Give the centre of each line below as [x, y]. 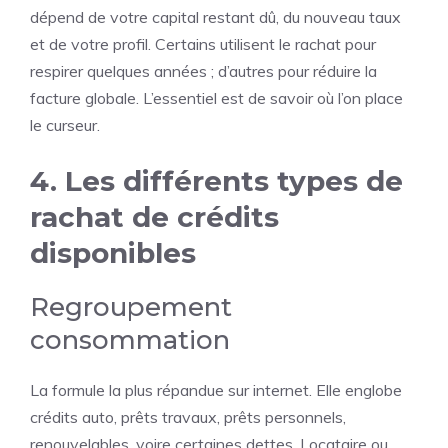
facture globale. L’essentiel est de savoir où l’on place [216, 98]
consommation [130, 340]
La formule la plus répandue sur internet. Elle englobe [216, 390]
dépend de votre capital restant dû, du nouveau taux [215, 17]
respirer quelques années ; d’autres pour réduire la [203, 71]
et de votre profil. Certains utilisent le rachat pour [203, 44]
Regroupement [131, 307]
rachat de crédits [154, 217]
